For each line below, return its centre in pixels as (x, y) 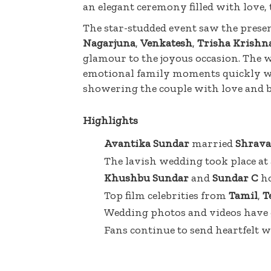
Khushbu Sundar (146, 178)
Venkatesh (166, 43)
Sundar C (235, 178)
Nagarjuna (109, 43)
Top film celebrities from (166, 195)
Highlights (110, 121)
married (212, 144)
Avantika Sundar (147, 144)
